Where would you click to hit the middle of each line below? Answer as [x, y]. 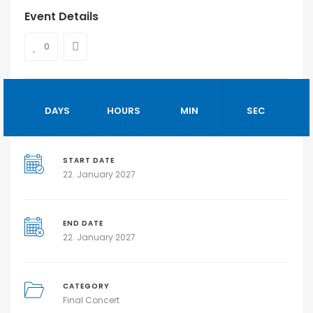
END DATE [83, 223]
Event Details [61, 16]
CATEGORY [86, 286]
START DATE [88, 160]
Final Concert [91, 300]
